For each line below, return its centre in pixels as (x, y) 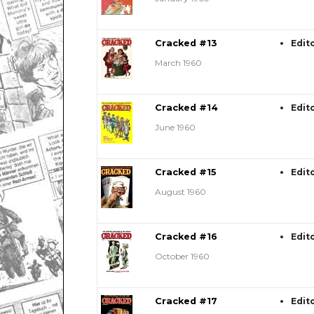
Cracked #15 (185, 172)
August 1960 (180, 192)
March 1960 (178, 63)
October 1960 (182, 257)
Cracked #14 (186, 108)
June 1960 (175, 128)
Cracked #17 (186, 301)
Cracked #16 (186, 237)
